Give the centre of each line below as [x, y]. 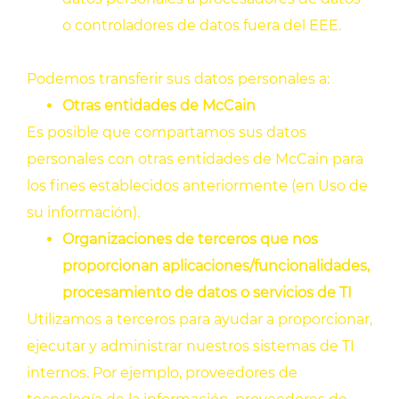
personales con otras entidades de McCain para [195, 159]
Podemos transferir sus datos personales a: [178, 79]
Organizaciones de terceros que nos [190, 240]
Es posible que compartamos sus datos [167, 133]
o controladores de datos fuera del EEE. [202, 26]
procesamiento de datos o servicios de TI [207, 293]
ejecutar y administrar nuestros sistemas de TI [191, 346]
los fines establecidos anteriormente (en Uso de [197, 186]
